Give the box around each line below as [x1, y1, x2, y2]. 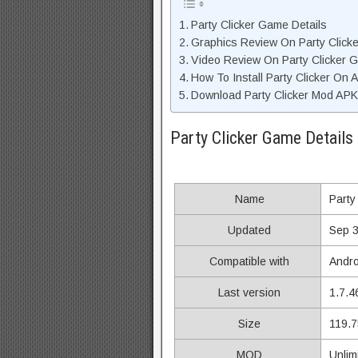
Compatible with [206, 255, 289, 268]
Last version [215, 286, 280, 299]
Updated [225, 224, 271, 237]
